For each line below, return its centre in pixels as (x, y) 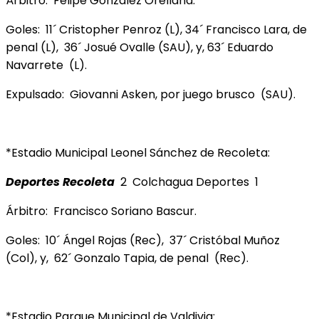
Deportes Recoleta (60, 182)
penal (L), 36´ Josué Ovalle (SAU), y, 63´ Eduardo (140, 47)
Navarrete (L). (46, 65)
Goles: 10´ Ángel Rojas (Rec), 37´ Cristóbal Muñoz (144, 240)
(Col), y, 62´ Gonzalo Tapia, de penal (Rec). (127, 258)
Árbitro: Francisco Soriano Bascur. (101, 211)
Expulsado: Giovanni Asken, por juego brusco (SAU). (151, 94)
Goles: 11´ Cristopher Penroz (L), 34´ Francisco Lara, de (156, 29)
